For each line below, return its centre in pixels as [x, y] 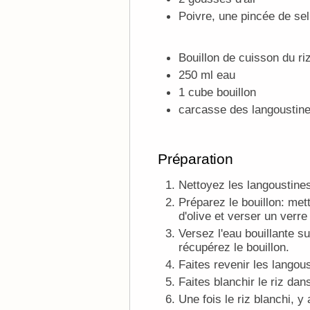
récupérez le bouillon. [234, 247]
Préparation [195, 158]
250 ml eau [207, 74]
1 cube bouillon [217, 92]
